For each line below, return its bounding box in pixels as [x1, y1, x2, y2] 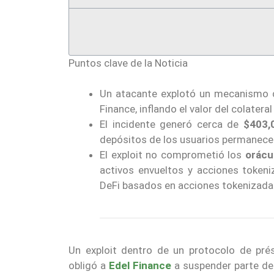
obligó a [68, 259, 109, 272]
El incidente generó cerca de [100, 118, 243, 131]
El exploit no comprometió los [100, 149, 245, 161]
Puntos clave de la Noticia [68, 56, 188, 69]
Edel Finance [109, 259, 172, 272]
